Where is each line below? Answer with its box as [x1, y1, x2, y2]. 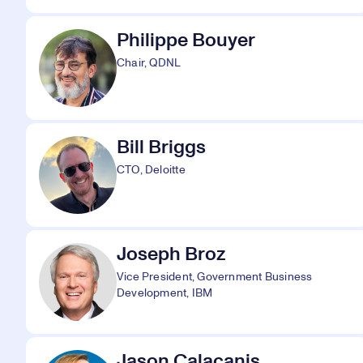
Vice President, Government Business [117, 271, 313, 283]
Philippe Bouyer [117, 31, 255, 50]
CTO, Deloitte [117, 164, 186, 176]
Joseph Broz [117, 245, 225, 264]
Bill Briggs [117, 138, 206, 157]
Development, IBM [117, 288, 213, 299]
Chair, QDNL [117, 58, 181, 69]
